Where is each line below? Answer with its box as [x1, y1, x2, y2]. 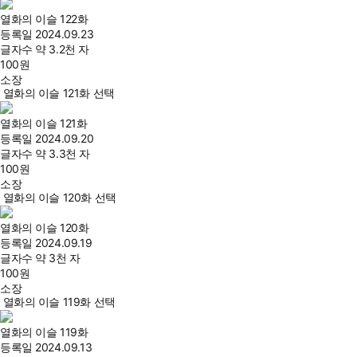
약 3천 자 [35, 251, 80, 265]
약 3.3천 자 [35, 147, 90, 160]
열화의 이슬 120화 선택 [2, 190, 116, 204]
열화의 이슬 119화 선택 [2, 295, 116, 308]
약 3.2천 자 [35, 42, 89, 56]
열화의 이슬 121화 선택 [2, 86, 115, 100]
